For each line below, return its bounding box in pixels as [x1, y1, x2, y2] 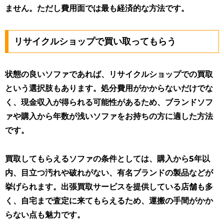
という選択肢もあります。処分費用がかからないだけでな [5, 83, 213, 93]
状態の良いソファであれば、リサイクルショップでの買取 [5, 69, 213, 79]
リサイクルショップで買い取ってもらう [13, 35, 176, 47]
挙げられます [5, 181, 53, 191]
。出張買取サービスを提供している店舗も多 [53, 181, 213, 191]
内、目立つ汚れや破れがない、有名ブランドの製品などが [5, 167, 213, 177]
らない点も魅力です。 [5, 209, 85, 219]
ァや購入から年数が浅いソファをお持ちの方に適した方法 [5, 111, 213, 121]
